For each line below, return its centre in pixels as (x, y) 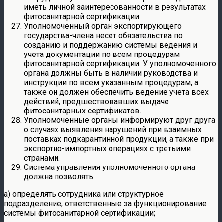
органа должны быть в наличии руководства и (111, 73)
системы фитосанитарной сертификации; (80, 213)
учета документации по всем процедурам (102, 54)
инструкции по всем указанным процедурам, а (111, 82)
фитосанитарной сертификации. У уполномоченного (120, 63)
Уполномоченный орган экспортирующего (103, 26)
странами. (42, 158)
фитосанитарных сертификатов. (83, 111)
